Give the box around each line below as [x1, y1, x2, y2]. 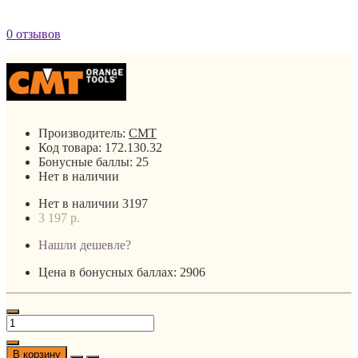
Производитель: [38, 125, 129, 140]
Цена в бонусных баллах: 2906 [38, 265, 205, 279]
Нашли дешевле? [38, 237, 131, 252]
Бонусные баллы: [38, 154, 136, 169]
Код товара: [38, 140, 105, 154]
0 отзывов [6, 26, 61, 41]
